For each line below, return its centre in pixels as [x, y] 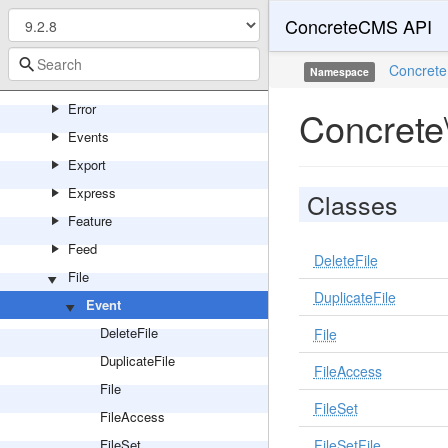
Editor [85, 24]
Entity [85, 80]
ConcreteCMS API [358, 26]
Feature [90, 220]
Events [88, 136]
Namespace [340, 71]
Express [92, 192]
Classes [352, 204]
